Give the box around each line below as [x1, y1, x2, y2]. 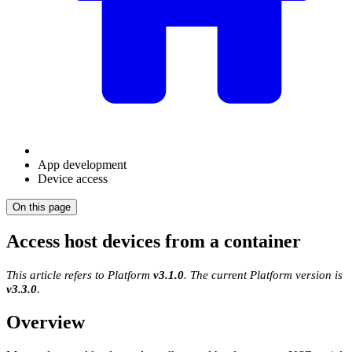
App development [38, 158, 126, 171]
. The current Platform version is [184, 267, 343, 281]
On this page [13, 201, 71, 213]
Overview [6, 311, 85, 332]
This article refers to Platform [6, 267, 153, 281]
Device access [38, 172, 108, 185]
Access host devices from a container [6, 230, 301, 251]
